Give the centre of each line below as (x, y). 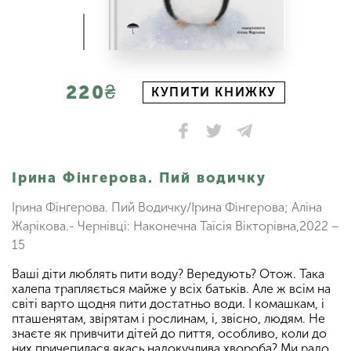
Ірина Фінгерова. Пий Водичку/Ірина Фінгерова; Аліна (167, 207)
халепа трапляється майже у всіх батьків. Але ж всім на (171, 288)
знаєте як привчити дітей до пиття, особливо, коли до (169, 333)
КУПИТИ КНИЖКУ (214, 92)
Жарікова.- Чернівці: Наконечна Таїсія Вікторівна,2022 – (175, 226)
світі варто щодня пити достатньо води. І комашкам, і (168, 303)
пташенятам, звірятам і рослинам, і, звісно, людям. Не (168, 318)
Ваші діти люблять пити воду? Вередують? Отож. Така (168, 273)
